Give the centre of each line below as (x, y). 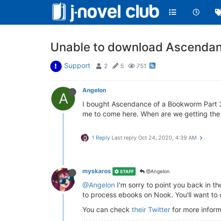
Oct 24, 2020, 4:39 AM (167, 138)
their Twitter (151, 209)
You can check (107, 209)
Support (77, 65)
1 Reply (101, 138)
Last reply (125, 138)
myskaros (97, 171)
